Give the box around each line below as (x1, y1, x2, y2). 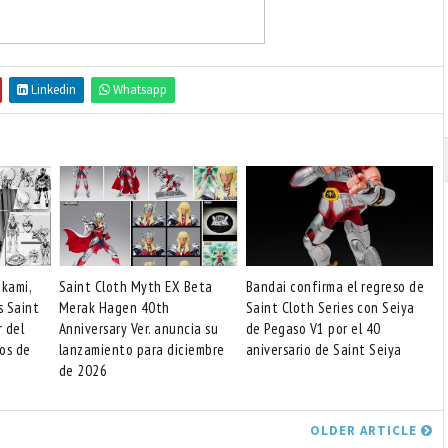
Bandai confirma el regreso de (245, 277, 425, 296)
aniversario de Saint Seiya (245, 340, 402, 359)
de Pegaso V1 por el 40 (245, 319, 381, 338)
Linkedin (28, 81, 76, 98)
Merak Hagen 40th (58, 298, 170, 317)
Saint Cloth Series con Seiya (245, 298, 415, 317)
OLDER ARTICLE (310, 422, 421, 439)
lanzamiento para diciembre (58, 340, 225, 359)
